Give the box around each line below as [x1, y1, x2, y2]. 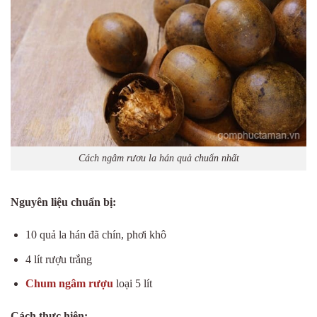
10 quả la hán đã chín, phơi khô [25, 228, 166, 241]
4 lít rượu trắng [25, 253, 92, 265]
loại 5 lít [113, 277, 152, 290]
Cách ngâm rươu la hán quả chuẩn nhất [78, 152, 239, 164]
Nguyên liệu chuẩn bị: [11, 196, 116, 209]
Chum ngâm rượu [25, 277, 113, 290]
